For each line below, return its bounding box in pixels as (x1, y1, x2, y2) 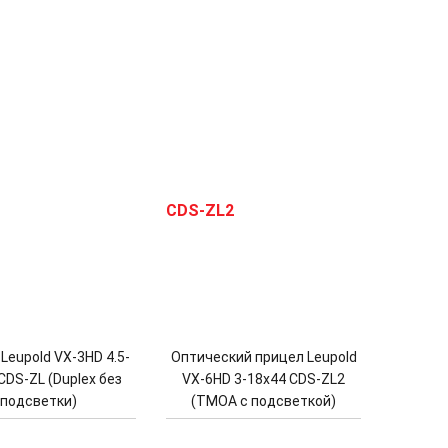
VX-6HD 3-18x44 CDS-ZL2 (182, 371, 345, 388)
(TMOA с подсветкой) (191, 393, 336, 410)
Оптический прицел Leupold (170, 349, 357, 366)
